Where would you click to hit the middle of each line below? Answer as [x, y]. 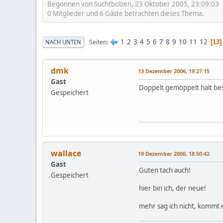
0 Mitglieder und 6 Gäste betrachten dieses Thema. [126, 13]
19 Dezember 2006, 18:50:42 [174, 154]
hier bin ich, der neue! [172, 188]
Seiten [98, 42]
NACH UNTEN [63, 42]
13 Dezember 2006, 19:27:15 [174, 71]
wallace [66, 154]
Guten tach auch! [165, 170]
